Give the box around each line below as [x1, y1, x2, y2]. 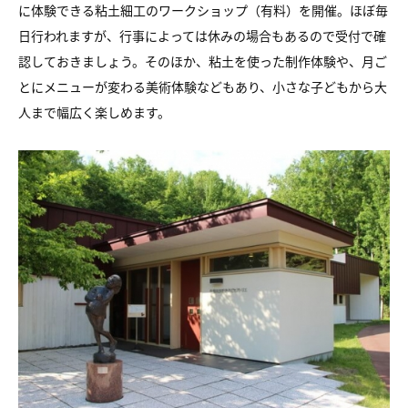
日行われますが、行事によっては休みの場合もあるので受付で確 [18, 26, 386, 45]
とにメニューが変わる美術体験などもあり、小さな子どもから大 [18, 77, 387, 96]
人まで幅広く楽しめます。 [18, 103, 170, 121]
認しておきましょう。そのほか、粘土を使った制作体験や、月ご [18, 52, 387, 70]
